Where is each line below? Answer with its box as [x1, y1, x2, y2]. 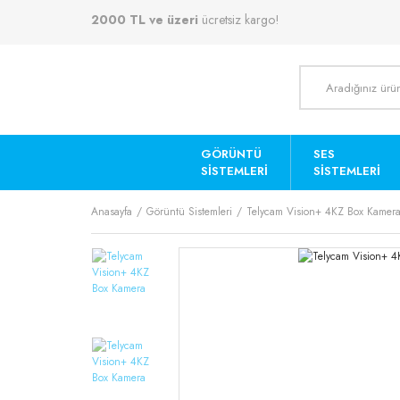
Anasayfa [91, 204, 132, 220]
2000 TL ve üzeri [91, 10, 198, 29]
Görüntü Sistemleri [146, 204, 232, 220]
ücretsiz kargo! [198, 10, 279, 29]
